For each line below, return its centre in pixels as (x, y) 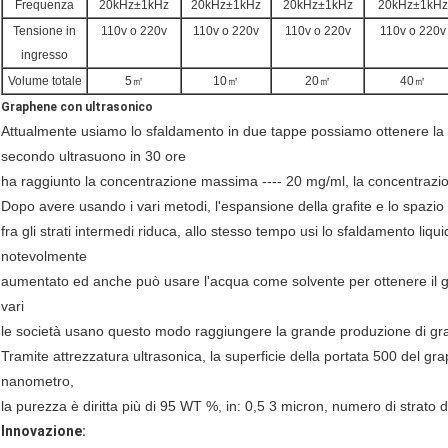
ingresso (44, 55)
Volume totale (44, 81)
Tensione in (44, 31)
